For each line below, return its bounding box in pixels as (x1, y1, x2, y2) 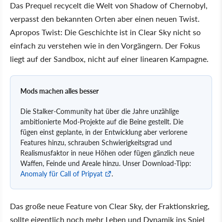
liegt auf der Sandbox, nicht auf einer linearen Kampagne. (10, 53, 209, 64)
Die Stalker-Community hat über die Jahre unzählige (20, 106, 179, 116)
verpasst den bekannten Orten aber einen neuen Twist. (10, 13, 200, 24)
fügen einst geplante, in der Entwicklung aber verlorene (20, 127, 187, 137)
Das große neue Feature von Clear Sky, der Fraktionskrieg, (10, 200, 210, 212)
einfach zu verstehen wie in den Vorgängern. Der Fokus (10, 40, 200, 51)
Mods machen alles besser (20, 86, 99, 96)
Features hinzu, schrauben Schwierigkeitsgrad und (20, 137, 172, 147)
